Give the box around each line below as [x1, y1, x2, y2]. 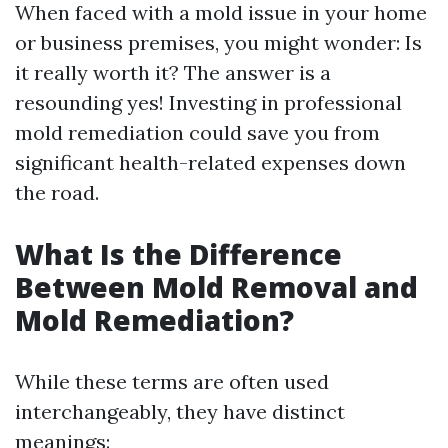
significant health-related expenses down [15, 150, 406, 176]
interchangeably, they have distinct [15, 399, 345, 425]
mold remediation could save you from [15, 120, 380, 146]
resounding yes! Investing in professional [15, 90, 402, 116]
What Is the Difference [15, 235, 342, 274]
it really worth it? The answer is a [15, 60, 331, 86]
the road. [15, 180, 99, 206]
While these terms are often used [15, 369, 329, 395]
